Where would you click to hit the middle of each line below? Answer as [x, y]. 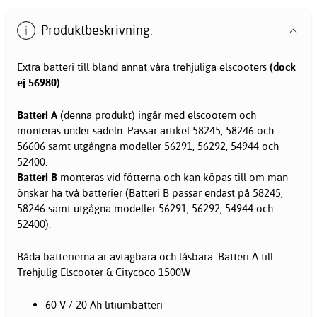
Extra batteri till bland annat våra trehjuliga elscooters [143, 67]
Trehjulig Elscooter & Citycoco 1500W [104, 272]
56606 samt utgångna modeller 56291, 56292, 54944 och [148, 146]
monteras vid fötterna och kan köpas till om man [173, 177]
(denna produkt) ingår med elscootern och [158, 115]
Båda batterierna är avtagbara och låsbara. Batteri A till [145, 256]
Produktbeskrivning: [97, 30]
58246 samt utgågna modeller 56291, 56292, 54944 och [145, 208]
